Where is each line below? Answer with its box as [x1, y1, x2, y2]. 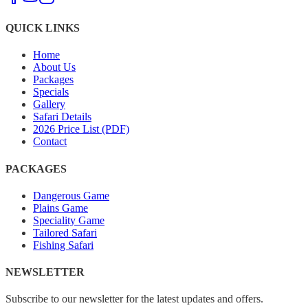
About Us [33, 61, 76, 74]
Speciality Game [33, 214, 104, 226]
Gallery [33, 98, 65, 111]
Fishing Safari [33, 239, 93, 251]
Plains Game [33, 201, 88, 214]
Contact [33, 135, 67, 148]
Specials [33, 86, 69, 98]
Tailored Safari [33, 226, 97, 239]
